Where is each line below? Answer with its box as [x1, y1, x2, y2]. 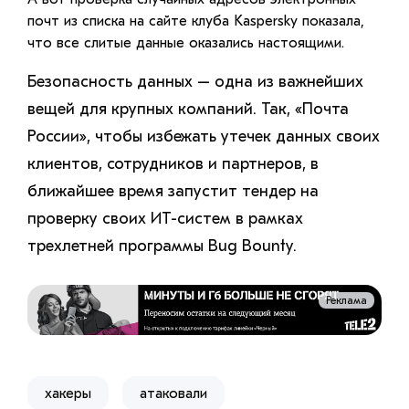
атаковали [140, 385, 207, 403]
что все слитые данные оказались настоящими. [27, 34, 344, 51]
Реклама [326, 293, 367, 307]
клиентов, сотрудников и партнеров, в [27, 153, 319, 173]
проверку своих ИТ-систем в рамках [27, 208, 303, 228]
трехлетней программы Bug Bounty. [27, 236, 297, 256]
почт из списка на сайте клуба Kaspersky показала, [27, 12, 364, 29]
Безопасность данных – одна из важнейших [27, 71, 363, 91]
